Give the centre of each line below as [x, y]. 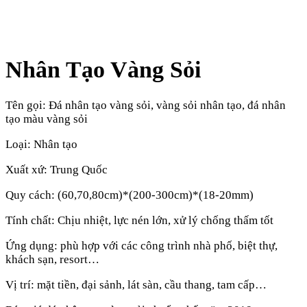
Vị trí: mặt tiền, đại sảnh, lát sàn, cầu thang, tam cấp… [136, 284]
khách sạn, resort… [52, 259]
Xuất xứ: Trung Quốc [57, 169]
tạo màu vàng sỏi [47, 119]
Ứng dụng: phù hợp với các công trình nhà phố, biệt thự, [142, 245]
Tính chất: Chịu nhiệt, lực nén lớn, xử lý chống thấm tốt [139, 220]
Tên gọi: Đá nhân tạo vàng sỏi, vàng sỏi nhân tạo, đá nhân [146, 105]
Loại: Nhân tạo [41, 144]
